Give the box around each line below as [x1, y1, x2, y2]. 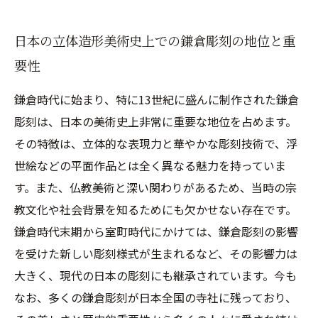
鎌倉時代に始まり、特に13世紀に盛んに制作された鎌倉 [14, 91, 299, 108]
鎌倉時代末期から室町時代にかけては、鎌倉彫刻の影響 [14, 223, 298, 240]
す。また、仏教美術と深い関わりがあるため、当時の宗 [14, 179, 297, 196]
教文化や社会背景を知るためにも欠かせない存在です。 [14, 201, 297, 218]
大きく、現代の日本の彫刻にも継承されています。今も [14, 267, 297, 284]
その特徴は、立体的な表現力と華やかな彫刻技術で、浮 [14, 135, 297, 152]
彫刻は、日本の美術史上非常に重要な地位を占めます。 [14, 113, 297, 130]
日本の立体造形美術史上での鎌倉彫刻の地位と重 [14, 31, 295, 50]
